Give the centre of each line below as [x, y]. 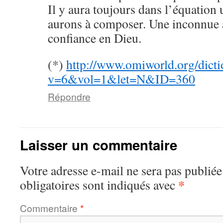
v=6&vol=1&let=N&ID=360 [121, 79]
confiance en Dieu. [95, 38]
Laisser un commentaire [99, 145]
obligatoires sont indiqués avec [99, 185]
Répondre [69, 96]
